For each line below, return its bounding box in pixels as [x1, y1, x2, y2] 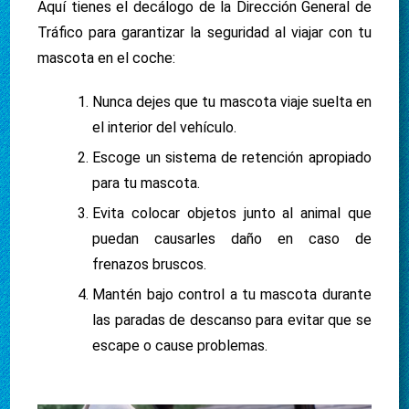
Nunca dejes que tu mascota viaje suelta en [92, 93, 372, 110]
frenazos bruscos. [92, 256, 207, 273]
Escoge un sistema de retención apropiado [92, 149, 372, 166]
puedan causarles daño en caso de [92, 230, 372, 247]
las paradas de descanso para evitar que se [92, 311, 372, 329]
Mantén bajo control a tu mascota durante [92, 286, 372, 303]
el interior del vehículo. [92, 119, 237, 136]
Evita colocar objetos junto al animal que [92, 204, 372, 222]
